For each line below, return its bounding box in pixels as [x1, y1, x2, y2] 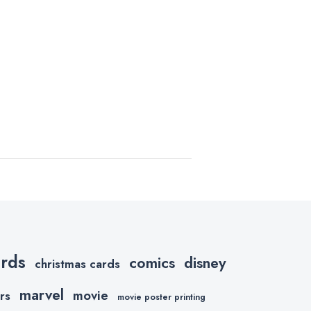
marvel [19, 285, 64, 306]
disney [184, 252, 226, 274]
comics [129, 252, 175, 274]
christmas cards [35, 255, 120, 273]
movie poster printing [117, 291, 205, 304]
